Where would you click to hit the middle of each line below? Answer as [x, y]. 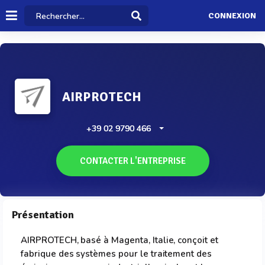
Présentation [43, 215]
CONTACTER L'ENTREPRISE [132, 161]
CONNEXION [232, 16]
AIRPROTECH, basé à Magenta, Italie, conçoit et [119, 240]
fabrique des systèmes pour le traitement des [117, 254]
